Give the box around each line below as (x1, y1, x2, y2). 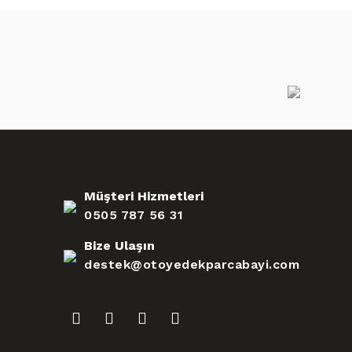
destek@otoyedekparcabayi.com (84, 257, 299, 273)
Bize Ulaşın (84, 238, 155, 254)
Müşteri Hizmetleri (84, 189, 203, 204)
